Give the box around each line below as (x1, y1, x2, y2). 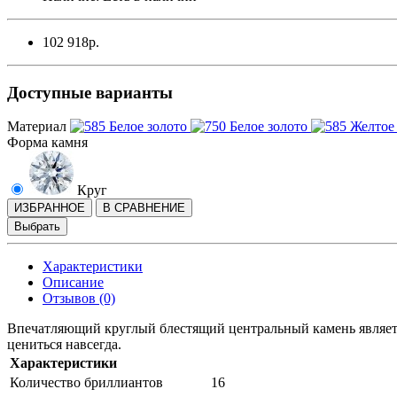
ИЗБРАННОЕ (14, 201, 85, 215)
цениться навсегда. (7, 337, 121, 353)
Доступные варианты (7, 82, 173, 102)
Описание (43, 275, 104, 291)
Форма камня (7, 135, 88, 151)
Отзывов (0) (43, 291, 115, 307)
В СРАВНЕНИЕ (103, 201, 185, 215)
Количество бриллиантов (10, 375, 163, 391)
